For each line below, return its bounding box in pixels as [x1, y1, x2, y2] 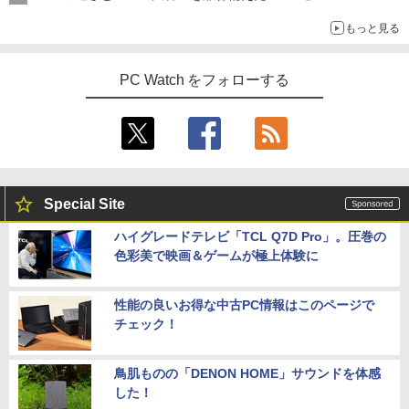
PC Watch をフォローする [119, 72, 290, 89]
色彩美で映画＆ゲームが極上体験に [114, 248, 319, 264]
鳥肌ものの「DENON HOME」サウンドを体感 [114, 366, 381, 382]
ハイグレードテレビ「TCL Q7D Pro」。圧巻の [114, 229, 386, 245]
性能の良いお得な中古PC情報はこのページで [114, 298, 374, 313]
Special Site [44, 196, 125, 213]
